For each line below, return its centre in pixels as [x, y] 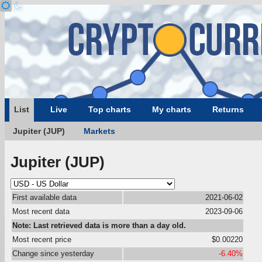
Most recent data [41, 211]
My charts [172, 109]
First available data [44, 197]
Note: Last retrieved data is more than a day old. [99, 225]
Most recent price [42, 239]
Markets [99, 131]
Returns [228, 109]
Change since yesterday [53, 253]
